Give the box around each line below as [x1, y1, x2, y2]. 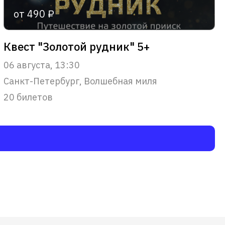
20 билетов [3, 91, 53, 103]
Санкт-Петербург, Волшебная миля [3, 75, 157, 87]
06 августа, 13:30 [3, 59, 80, 71]
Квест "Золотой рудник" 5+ [3, 39, 150, 54]
